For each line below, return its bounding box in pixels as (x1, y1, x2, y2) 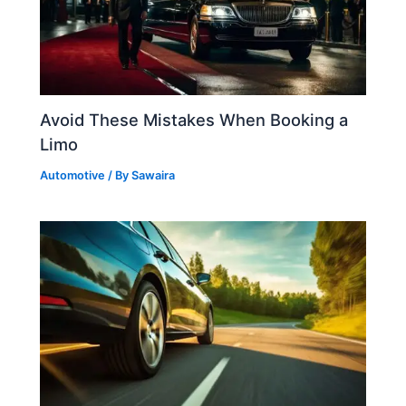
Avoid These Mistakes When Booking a (40, 110, 349, 130)
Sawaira (131, 169, 176, 183)
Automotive (40, 169, 106, 183)
